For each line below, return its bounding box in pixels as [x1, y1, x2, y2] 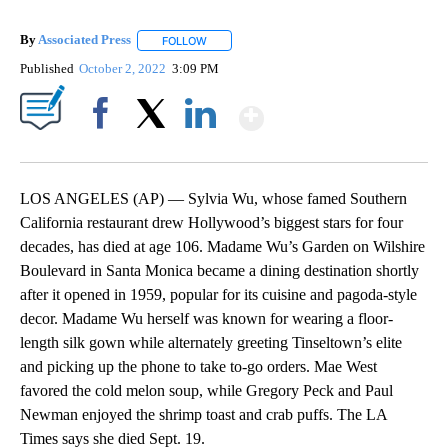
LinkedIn [177, 139, 224, 155]
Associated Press [38, 32, 131, 48]
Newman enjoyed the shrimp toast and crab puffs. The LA [20, 405, 387, 423]
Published [20, 60, 74, 76]
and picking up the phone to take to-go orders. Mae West [20, 357, 377, 375]
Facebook [77, 139, 132, 155]
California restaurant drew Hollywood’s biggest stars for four [20, 213, 403, 231]
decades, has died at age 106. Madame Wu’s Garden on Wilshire [20, 237, 425, 255]
